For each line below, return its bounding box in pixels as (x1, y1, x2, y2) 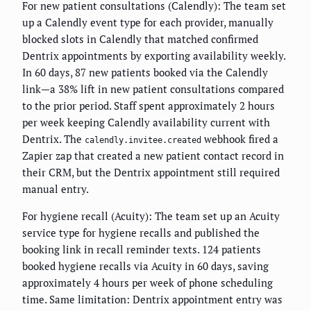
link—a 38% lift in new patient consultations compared (22, 82, 284, 96)
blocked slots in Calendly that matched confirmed (22, 32, 258, 46)
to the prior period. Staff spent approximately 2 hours (22, 99, 275, 112)
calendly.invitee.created (85, 135, 201, 145)
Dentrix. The (22, 132, 85, 146)
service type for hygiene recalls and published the (22, 226, 260, 239)
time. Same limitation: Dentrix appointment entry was (22, 292, 283, 306)
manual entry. (22, 182, 89, 196)
